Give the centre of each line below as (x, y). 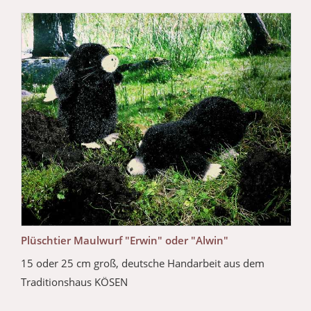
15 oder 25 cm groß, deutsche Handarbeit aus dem (143, 263)
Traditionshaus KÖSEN (74, 281)
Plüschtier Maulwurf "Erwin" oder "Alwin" (125, 240)
